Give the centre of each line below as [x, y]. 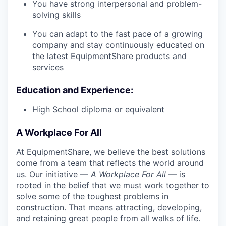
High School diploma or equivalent [98, 110]
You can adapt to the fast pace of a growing [118, 34]
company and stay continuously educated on [118, 45]
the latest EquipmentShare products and [109, 56]
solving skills [56, 15]
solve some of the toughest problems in [92, 196]
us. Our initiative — [53, 174]
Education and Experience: [75, 90]
